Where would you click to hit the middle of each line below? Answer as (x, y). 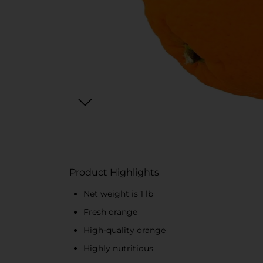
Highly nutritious (118, 248)
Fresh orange (110, 212)
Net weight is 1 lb (118, 194)
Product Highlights (114, 172)
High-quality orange (124, 230)
